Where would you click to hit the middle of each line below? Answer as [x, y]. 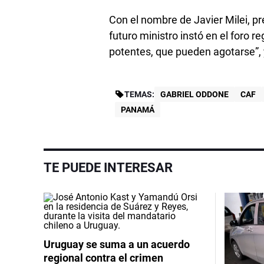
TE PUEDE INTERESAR [108, 168]
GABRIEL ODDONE [195, 95]
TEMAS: [140, 95]
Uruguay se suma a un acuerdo [117, 245]
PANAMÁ [138, 110]
